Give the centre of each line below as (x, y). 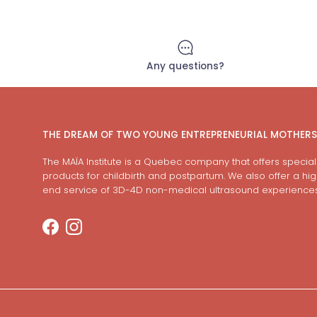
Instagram (97, 234)
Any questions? (185, 66)
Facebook (73, 234)
